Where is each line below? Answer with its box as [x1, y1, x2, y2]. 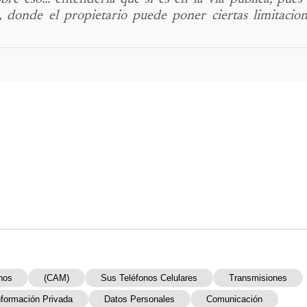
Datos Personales [104, 294, 175, 305]
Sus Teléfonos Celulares [101, 273, 197, 284]
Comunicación [206, 294, 262, 305]
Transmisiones [229, 273, 287, 284]
